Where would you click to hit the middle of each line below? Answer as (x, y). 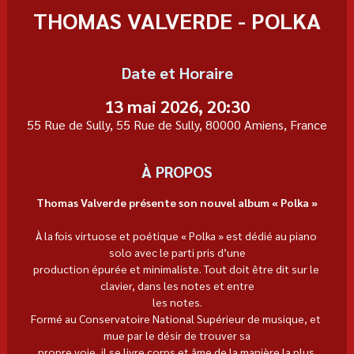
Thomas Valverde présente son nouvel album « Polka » (177, 202)
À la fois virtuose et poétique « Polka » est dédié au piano (177, 235)
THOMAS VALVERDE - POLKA (177, 19)
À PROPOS (177, 171)
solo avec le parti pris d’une (177, 252)
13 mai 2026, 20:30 (177, 105)
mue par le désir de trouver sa (177, 335)
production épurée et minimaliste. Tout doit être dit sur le (177, 268)
